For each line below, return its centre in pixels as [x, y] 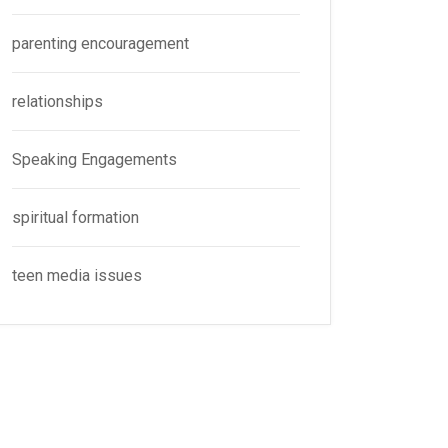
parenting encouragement [100, 43]
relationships [57, 101]
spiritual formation [75, 217]
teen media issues [77, 275]
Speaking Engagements [94, 159]
